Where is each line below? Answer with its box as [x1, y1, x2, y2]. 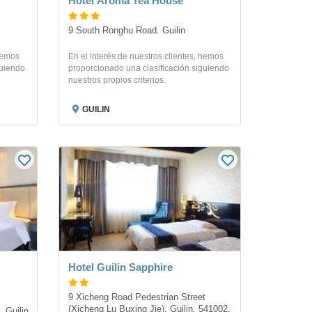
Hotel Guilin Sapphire [68, 261, 173, 273]
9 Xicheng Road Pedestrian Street [68, 292, 205, 303]
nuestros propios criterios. [68, 75, 166, 85]
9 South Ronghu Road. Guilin [68, 26, 185, 36]
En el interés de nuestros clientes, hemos [68, 52, 224, 61]
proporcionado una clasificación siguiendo [68, 63, 229, 73]
